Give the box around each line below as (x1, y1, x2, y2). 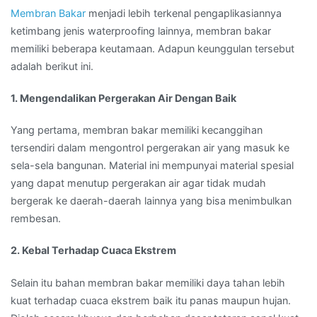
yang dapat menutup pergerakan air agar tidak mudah (11, 177, 266, 190)
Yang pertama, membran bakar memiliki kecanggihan (11, 124, 263, 137)
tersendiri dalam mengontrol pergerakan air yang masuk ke (11, 142, 289, 154)
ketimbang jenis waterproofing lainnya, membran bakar (11, 24, 271, 37)
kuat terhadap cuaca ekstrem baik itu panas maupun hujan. (11, 294, 291, 306)
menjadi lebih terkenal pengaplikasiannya (86, 6, 282, 19)
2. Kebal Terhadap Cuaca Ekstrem (11, 244, 176, 257)
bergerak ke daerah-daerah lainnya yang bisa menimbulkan (11, 195, 292, 207)
